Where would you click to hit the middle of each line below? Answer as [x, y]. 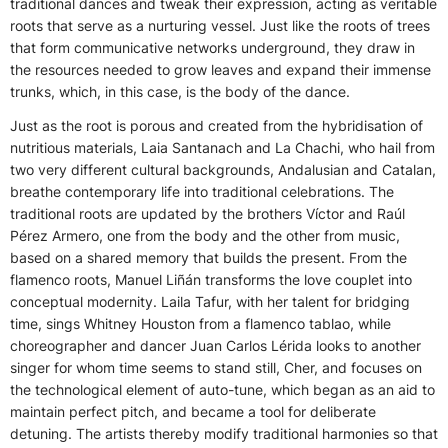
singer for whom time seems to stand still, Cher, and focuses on [216, 368]
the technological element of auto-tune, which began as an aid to [222, 390]
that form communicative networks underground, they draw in [212, 48]
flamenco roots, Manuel [88, 280]
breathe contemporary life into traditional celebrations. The [202, 192]
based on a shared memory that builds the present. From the [208, 258]
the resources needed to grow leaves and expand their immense [220, 70]
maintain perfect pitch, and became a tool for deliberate [193, 412]
